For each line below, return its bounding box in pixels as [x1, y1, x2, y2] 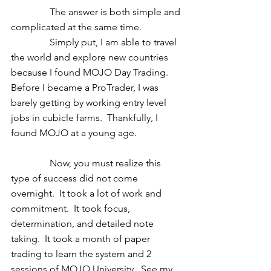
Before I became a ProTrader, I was [11, 82, 161, 93]
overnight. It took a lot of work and [11, 188, 164, 199]
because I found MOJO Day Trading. [11, 67, 173, 78]
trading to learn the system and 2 [11, 248, 154, 260]
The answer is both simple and [11, 6, 50, 18]
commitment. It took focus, [11, 203, 132, 214]
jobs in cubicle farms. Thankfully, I [11, 112, 160, 123]
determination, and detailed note [11, 218, 156, 229]
